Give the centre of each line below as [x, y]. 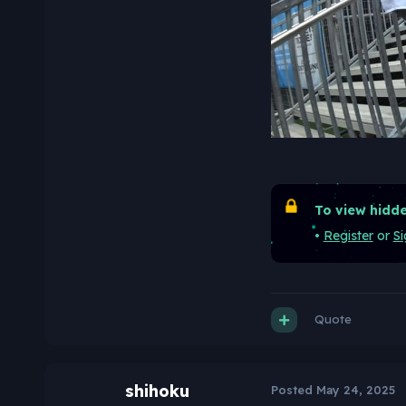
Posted [293, 390]
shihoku [158, 391]
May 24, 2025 [355, 390]
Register [348, 235]
